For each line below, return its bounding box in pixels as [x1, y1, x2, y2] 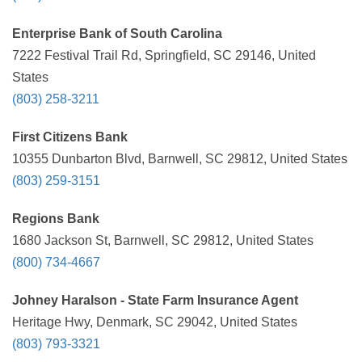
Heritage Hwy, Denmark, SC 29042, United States [12, 315, 297, 329]
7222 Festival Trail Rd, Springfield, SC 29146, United [12, 48, 316, 62]
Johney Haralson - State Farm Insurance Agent [12, 293, 298, 307]
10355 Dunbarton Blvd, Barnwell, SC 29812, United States [12, 152, 347, 166]
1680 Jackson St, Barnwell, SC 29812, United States [12, 234, 314, 247]
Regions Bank [12, 212, 99, 225]
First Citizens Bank [12, 130, 128, 144]
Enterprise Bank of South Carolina [12, 27, 222, 40]
